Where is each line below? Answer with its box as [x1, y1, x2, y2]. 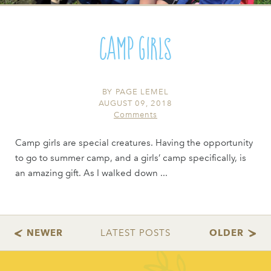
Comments [114, 110, 157, 120]
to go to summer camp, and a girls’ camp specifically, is [15, 152, 246, 164]
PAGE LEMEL [115, 87, 169, 97]
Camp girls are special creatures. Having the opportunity [15, 137, 253, 149]
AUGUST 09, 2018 [98, 99, 173, 108]
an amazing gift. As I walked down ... [15, 168, 168, 179]
